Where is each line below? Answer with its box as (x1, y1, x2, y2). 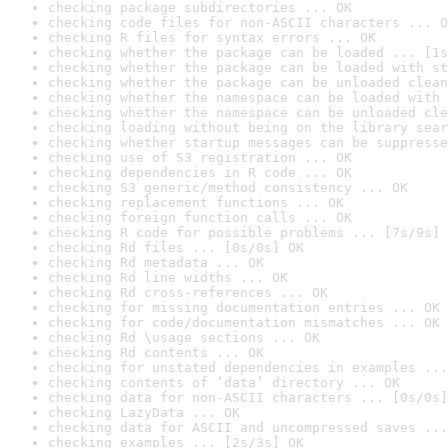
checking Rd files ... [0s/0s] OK (48, 240, 304, 255)
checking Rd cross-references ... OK (48, 285, 328, 300)
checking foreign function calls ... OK (48, 210, 352, 225)
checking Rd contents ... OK (48, 345, 264, 360)
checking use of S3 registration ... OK (48, 150, 352, 165)
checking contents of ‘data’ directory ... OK (48, 375, 400, 390)
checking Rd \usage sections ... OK (48, 330, 320, 345)
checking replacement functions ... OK (48, 195, 344, 210)
